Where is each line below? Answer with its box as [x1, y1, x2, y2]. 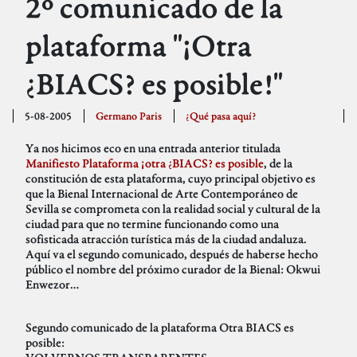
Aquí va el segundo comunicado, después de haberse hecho [25, 246, 318, 262]
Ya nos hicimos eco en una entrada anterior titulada [25, 140, 280, 156]
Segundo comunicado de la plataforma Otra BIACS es [25, 320, 294, 335]
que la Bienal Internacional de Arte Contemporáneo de [25, 186, 298, 202]
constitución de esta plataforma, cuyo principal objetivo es [25, 171, 316, 186]
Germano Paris [96, 109, 163, 124]
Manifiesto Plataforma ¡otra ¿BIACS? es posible [25, 155, 264, 171]
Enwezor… [25, 277, 79, 292]
